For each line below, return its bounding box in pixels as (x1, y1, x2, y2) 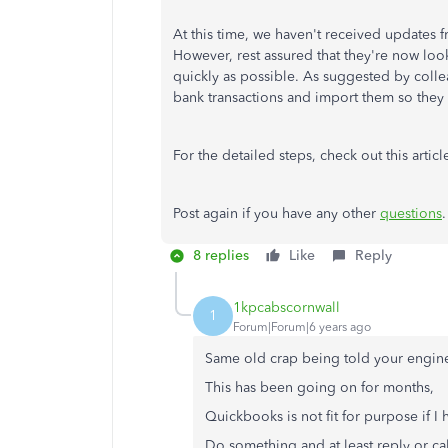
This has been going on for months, (205, 379, 438, 396)
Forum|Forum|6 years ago (233, 319, 371, 334)
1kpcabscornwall (233, 298, 340, 316)
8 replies (193, 247, 249, 264)
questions (380, 205, 442, 222)
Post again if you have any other (173, 205, 380, 222)
